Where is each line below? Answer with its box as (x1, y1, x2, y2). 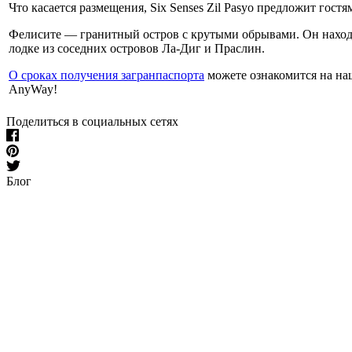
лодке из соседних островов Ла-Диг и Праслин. (9, 41, 265, 55)
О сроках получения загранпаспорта (9, 68, 204, 82)
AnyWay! (9, 82, 57, 96)
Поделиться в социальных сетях (6, 114, 178, 128)
